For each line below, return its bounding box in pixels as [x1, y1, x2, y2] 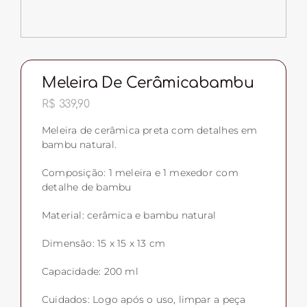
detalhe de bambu [41, 181, 132, 194]
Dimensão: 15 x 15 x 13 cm [41, 237, 166, 250]
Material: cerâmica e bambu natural [41, 209, 217, 222]
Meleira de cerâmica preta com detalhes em [41, 124, 258, 137]
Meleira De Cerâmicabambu [41, 75, 254, 92]
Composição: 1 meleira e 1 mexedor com [41, 167, 238, 180]
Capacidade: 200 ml [41, 265, 138, 278]
